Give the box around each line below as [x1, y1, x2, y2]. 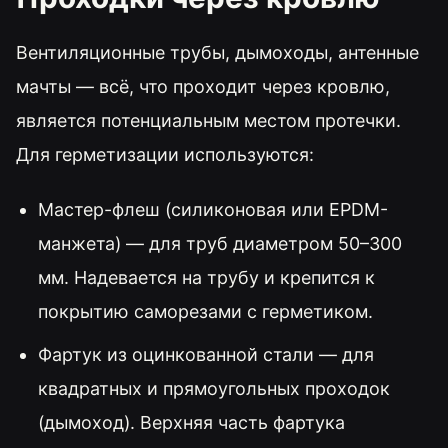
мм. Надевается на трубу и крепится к [37, 267, 375, 289]
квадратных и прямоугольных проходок [37, 378, 390, 400]
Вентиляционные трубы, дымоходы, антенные [16, 41, 419, 63]
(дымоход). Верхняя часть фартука [37, 412, 345, 434]
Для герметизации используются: [16, 143, 314, 165]
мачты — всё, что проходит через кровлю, [16, 75, 390, 97]
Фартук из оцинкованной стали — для [37, 344, 374, 366]
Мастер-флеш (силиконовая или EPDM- [37, 199, 388, 221]
